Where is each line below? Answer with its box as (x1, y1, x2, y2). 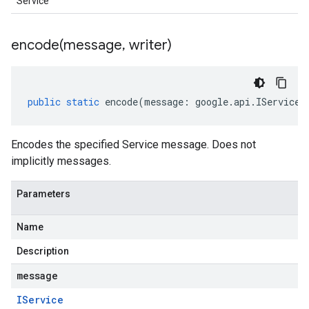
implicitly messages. (11, 154, 111, 168)
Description (17, 246, 69, 257)
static (66, 95, 99, 108)
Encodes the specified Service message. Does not (11, 138, 256, 151)
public (28, 95, 61, 108)
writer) (126, 37, 172, 54)
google (195, 95, 228, 108)
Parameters (17, 188, 70, 199)
